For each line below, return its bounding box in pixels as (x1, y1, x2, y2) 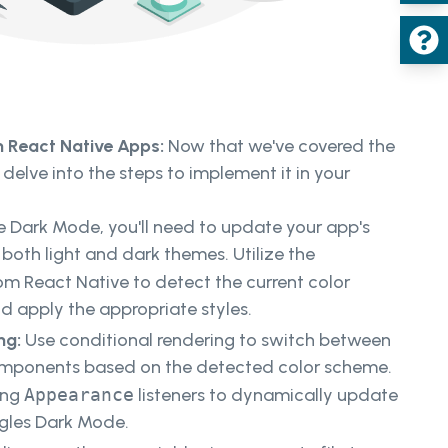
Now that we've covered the (168, 135, 395, 158)
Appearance (24, 384, 134, 406)
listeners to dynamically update (134, 384, 398, 407)
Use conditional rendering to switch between (25, 329, 391, 352)
